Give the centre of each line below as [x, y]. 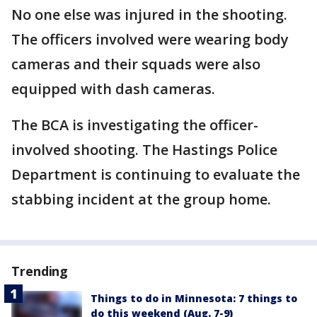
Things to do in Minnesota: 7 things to [194, 298]
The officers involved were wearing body [150, 39]
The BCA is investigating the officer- [135, 125]
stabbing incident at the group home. [143, 199]
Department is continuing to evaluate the [156, 174]
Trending [40, 271]
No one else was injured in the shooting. [149, 15]
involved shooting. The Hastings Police [144, 150]
